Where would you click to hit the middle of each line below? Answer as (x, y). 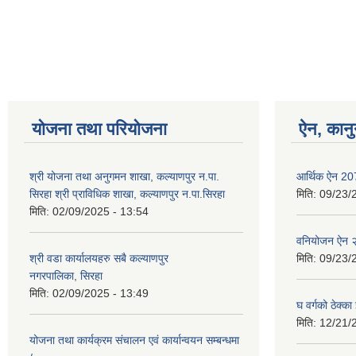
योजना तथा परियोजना (99, 129)
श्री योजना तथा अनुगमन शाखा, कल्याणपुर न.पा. (124, 176)
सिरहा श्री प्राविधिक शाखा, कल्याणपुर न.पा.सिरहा (127, 193)
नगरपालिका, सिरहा (66, 275)
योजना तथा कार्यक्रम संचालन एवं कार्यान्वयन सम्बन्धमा (134, 340)
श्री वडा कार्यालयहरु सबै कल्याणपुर (99, 258)
